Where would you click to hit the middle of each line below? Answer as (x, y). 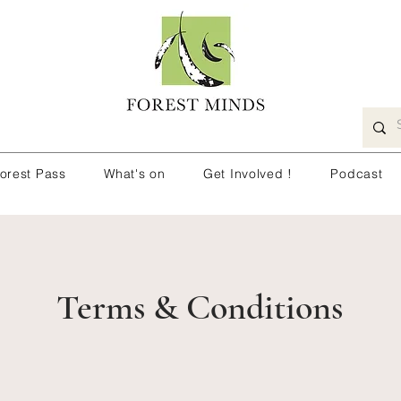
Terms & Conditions (200, 307)
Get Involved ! (248, 174)
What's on (135, 174)
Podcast (357, 174)
